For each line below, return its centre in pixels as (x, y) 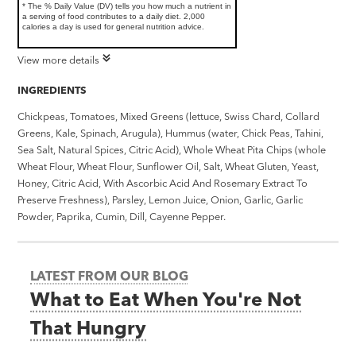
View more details (59, 60)
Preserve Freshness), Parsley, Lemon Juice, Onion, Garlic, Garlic (161, 200)
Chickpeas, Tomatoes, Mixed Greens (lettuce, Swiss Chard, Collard (169, 116)
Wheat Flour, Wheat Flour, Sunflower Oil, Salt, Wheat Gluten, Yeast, (168, 166)
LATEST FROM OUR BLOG (110, 275)
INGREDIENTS (52, 89)
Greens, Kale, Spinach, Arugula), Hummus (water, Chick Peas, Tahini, (171, 133)
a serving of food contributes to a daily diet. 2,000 (114, 16)
